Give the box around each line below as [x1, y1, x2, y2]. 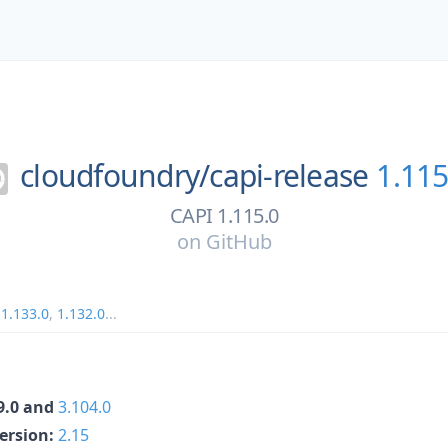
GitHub [205, 227, 272, 255]
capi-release [209, 155, 369, 196]
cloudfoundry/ [20, 155, 210, 196]
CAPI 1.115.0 [169, 201, 279, 229]
